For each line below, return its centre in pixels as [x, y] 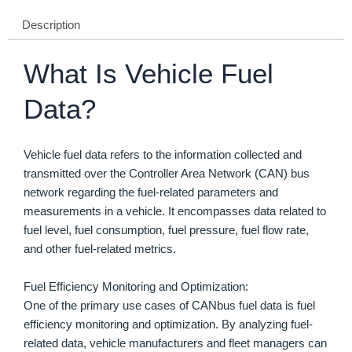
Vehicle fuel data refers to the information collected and [163, 155]
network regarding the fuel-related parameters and [151, 193]
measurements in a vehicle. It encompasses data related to [175, 212]
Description [51, 26]
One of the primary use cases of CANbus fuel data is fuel [169, 305]
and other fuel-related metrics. [100, 249]
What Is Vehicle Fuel [148, 73]
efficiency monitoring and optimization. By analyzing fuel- [168, 324]
